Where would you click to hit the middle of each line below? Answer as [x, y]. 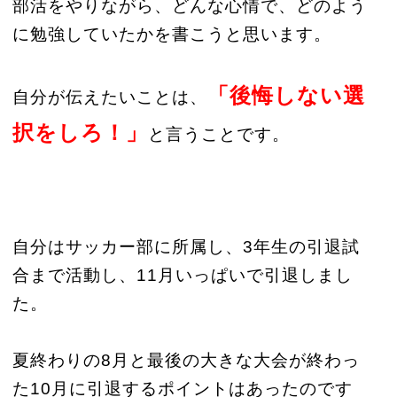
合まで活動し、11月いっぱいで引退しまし [182, 275]
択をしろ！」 [80, 132]
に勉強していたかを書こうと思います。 [171, 34]
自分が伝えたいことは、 [109, 97]
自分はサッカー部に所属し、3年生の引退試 [186, 247]
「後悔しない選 [286, 95]
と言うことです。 [218, 134]
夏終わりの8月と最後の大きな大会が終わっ [186, 360]
